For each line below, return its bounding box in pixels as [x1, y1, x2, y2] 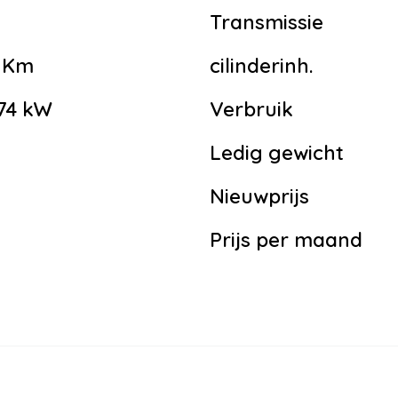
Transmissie [210, 10, 323, 36]
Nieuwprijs [210, 184, 309, 210]
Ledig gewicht [210, 140, 344, 166]
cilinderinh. [210, 53, 313, 79]
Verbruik [210, 97, 293, 123]
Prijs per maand [210, 227, 362, 253]
